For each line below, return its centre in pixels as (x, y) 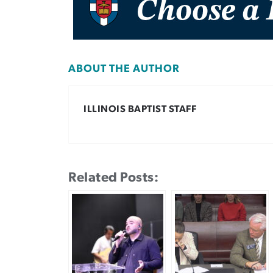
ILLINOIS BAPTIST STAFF (140, 109)
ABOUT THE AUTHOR (124, 69)
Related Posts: (113, 178)
